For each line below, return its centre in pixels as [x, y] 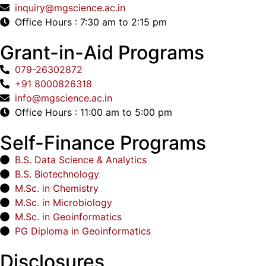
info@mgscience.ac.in [64, 98]
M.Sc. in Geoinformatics [68, 216]
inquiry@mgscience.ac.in [70, 7]
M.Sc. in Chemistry [57, 188]
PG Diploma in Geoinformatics [83, 231]
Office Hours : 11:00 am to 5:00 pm [94, 112]
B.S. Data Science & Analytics [81, 159]
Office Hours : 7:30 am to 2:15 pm [91, 22]
